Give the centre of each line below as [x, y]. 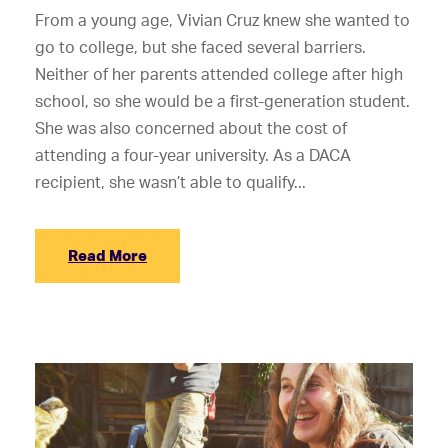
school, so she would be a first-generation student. [222, 101]
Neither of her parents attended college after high [219, 74]
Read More [107, 256]
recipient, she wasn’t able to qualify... [170, 182]
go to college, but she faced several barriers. [200, 47]
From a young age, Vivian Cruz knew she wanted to [222, 20]
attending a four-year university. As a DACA [193, 155]
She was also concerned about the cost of [191, 128]
